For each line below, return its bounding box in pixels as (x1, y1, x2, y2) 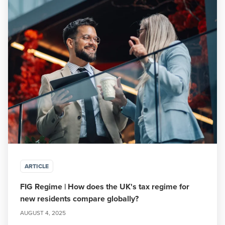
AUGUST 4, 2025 (20, 208, 66, 217)
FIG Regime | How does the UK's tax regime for (20, 181, 189, 192)
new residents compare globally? (20, 193, 139, 204)
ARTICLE (25, 162, 49, 171)
